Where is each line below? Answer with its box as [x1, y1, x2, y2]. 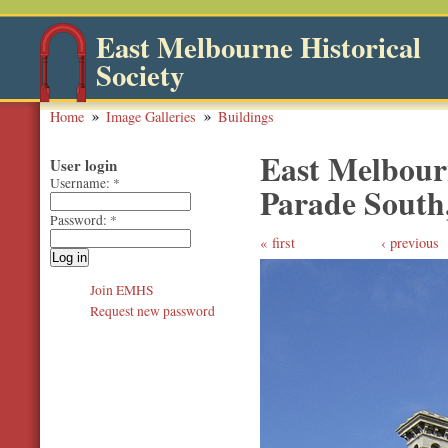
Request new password [90, 301, 215, 320]
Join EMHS [90, 280, 154, 299]
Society [96, 53, 184, 96]
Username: [50, 173, 113, 192]
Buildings [218, 106, 274, 126]
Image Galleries [106, 106, 196, 126]
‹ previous [380, 232, 439, 252]
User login [50, 153, 117, 176]
